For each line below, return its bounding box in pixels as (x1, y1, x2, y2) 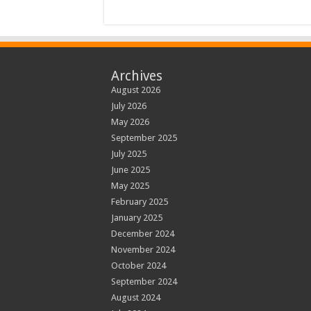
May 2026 (110, 117, 149, 127)
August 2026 (110, 85, 160, 95)
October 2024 (110, 260, 166, 271)
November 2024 (110, 244, 175, 255)
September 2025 (110, 133, 177, 143)
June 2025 (110, 165, 150, 175)
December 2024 (110, 228, 174, 239)
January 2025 (110, 212, 162, 223)
